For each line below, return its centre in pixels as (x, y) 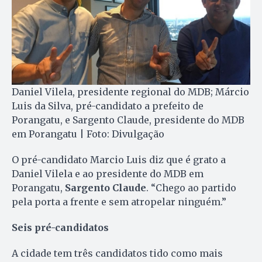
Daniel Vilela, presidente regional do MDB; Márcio (130, 92)
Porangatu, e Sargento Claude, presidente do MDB (128, 120)
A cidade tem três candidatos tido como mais (117, 253)
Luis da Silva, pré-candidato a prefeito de (108, 106)
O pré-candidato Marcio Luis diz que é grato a (119, 159)
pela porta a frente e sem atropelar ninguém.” (119, 201)
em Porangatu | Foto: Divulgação (88, 134)
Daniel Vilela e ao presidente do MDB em (108, 173)
